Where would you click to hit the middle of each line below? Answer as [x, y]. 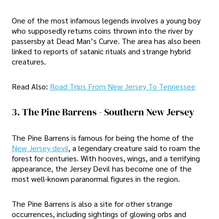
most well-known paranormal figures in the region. [96, 178]
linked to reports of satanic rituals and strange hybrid [101, 51]
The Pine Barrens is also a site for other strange [92, 203]
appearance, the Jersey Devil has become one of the [102, 168]
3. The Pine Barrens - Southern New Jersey [103, 112]
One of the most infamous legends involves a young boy [106, 21]
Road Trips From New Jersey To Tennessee [123, 87]
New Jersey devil [40, 148]
